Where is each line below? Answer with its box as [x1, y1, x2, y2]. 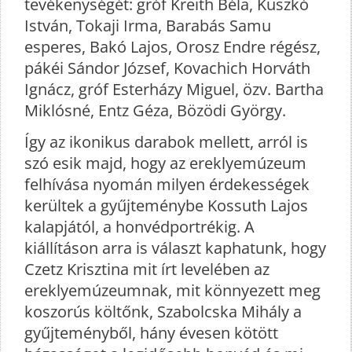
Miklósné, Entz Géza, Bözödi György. [24, 100, 286, 122]
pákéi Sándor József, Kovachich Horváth [24, 57, 310, 79]
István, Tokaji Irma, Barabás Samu [24, 15, 271, 37]
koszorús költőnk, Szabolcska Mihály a [24, 301, 302, 323]
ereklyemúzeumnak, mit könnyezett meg [24, 280, 321, 302]
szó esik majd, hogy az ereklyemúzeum [24, 152, 306, 174]
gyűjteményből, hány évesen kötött [24, 322, 278, 344]
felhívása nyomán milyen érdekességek [24, 174, 310, 196]
